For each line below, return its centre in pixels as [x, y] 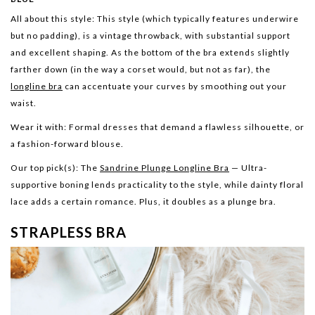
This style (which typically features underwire [198, 18]
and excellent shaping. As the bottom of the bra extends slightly [150, 52]
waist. [24, 103]
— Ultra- [248, 167]
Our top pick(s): [45, 167]
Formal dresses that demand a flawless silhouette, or [186, 127]
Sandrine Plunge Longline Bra [165, 167]
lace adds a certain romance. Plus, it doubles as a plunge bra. [143, 201]
